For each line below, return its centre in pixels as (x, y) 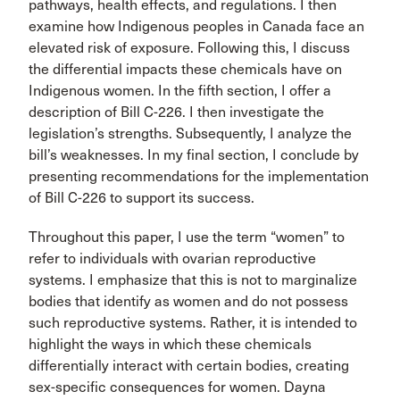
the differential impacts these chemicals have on (185, 69)
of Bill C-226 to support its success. (142, 198)
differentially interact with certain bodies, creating (189, 366)
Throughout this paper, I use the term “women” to (187, 237)
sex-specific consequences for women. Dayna (177, 387)
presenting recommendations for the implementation (199, 176)
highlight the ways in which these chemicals (170, 344)
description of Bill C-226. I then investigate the (176, 112)
